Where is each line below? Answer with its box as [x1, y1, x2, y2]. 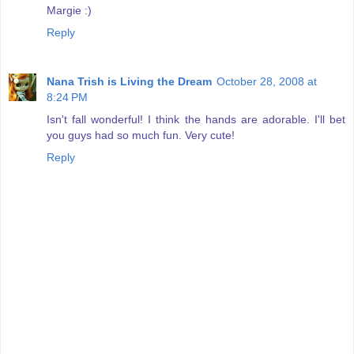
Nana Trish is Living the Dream [47, 74, 212, 88]
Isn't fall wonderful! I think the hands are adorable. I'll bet [47, 112, 345, 126]
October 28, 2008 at [217, 74, 317, 88]
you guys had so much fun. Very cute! [47, 128, 235, 141]
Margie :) [47, 3, 92, 17]
